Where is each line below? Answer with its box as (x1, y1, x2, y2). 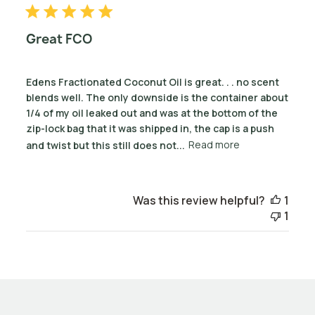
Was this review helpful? (133, 192, 266, 208)
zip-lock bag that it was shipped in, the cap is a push (25, 121, 274, 135)
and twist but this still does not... (25, 138, 185, 152)
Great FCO (25, 30, 92, 48)
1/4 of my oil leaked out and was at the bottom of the (25, 105, 278, 120)
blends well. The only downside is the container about (25, 90, 288, 104)
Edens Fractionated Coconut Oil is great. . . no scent (25, 75, 279, 89)
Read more (188, 138, 240, 152)
